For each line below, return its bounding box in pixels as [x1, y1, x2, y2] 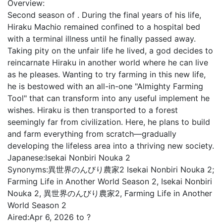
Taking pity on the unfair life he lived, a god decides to [7, 46, 213, 55]
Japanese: [7, 153, 45, 163]
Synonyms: [7, 165, 48, 174]
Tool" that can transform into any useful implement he [7, 93, 210, 103]
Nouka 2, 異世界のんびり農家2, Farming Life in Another [7, 188, 212, 198]
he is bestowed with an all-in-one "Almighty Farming [7, 81, 203, 91]
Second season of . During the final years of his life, [7, 10, 201, 20]
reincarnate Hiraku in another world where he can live [7, 57, 208, 67]
